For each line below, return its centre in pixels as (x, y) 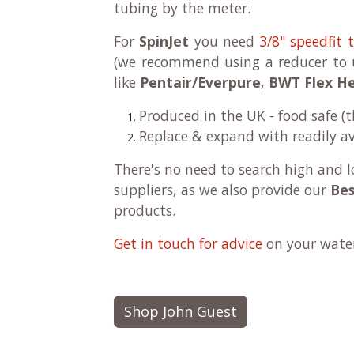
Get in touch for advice (188, 243)
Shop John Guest (181, 311)
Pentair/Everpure (200, 82)
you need (224, 41)
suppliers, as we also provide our (222, 190)
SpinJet (164, 41)
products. (147, 210)
